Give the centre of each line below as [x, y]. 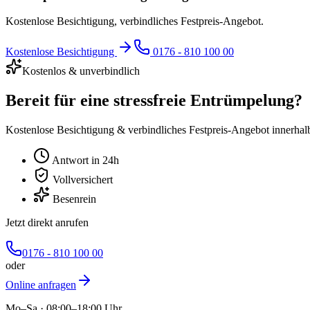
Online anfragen [41, 285]
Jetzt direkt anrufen [47, 223]
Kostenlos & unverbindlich [81, 71]
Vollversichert [81, 180]
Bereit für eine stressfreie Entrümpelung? [154, 101]
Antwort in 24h [84, 161]
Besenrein [73, 199]
